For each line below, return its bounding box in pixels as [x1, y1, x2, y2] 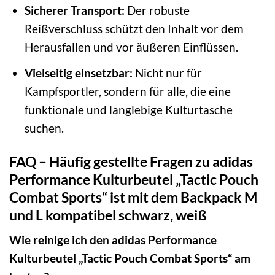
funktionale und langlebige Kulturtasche [24, 102, 233, 117]
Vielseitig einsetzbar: [24, 65, 133, 80]
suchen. [24, 120, 64, 135]
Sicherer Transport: [24, 3, 125, 18]
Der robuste [124, 3, 190, 18]
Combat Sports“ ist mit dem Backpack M [9, 188, 257, 206]
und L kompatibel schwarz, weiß [9, 206, 207, 223]
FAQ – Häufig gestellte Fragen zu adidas [9, 152, 253, 170]
